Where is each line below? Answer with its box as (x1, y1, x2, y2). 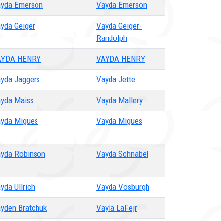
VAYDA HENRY (96, 54, 145, 64)
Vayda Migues (96, 116, 142, 126)
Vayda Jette (96, 74, 135, 84)
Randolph (96, 33, 127, 43)
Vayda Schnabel (96, 149, 148, 159)
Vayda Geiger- (96, 21, 142, 31)
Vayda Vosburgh (96, 182, 149, 192)
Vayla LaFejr (96, 203, 137, 213)
